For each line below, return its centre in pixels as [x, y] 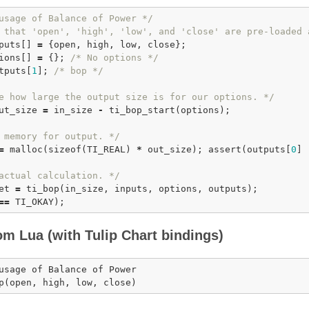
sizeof [65, 150]
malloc [26, 150]
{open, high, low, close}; [114, 45]
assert [225, 150]
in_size [73, 110]
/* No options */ [114, 58]
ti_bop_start [142, 110]
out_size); [175, 150]
